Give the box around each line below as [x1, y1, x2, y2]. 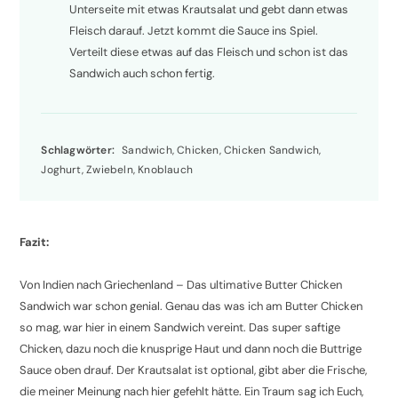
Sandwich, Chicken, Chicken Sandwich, [119, 142, 322, 157]
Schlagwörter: [41, 142, 115, 157]
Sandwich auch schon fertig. [69, 65, 216, 81]
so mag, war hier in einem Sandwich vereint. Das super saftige [20, 319, 341, 335]
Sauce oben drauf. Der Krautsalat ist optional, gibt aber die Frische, [20, 362, 368, 378]
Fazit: [20, 234, 50, 250]
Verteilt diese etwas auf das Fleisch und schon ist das [69, 44, 349, 60]
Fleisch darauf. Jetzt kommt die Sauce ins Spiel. [69, 22, 319, 38]
